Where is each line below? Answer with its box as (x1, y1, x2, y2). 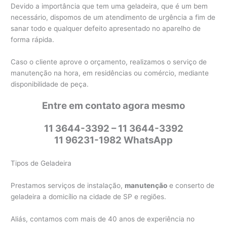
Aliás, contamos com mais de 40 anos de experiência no (11, 214, 195, 223)
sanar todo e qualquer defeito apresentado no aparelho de (11, 24, 201, 32)
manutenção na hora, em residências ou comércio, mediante (11, 68, 209, 77)
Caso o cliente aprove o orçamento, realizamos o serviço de (11, 57, 207, 66)
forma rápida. (11, 35, 55, 44)
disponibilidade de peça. (11, 80, 89, 88)
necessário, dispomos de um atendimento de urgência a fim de (11, 13, 216, 21)
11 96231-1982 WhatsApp (54, 134, 173, 146)
